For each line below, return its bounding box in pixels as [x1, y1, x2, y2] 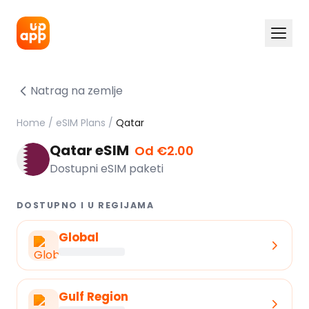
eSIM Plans [56, 116, 106, 130]
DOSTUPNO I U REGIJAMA [17, 199, 154, 211]
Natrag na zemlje [30, 83, 123, 99]
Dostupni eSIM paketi [50, 161, 163, 177]
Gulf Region [59, 288, 128, 305]
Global [59, 229, 99, 246]
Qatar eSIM [50, 141, 132, 160]
